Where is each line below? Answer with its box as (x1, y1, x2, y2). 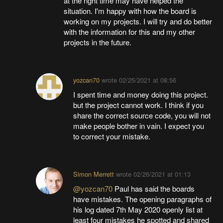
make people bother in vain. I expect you (73, 120, 205, 131)
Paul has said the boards (114, 183, 195, 194)
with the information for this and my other (63, 26, 195, 37)
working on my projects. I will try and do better (63, 15, 212, 26)
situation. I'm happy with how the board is (63, 5, 197, 16)
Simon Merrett (73, 169, 114, 179)
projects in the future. (63, 36, 131, 47)
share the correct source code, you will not (73, 110, 211, 120)
